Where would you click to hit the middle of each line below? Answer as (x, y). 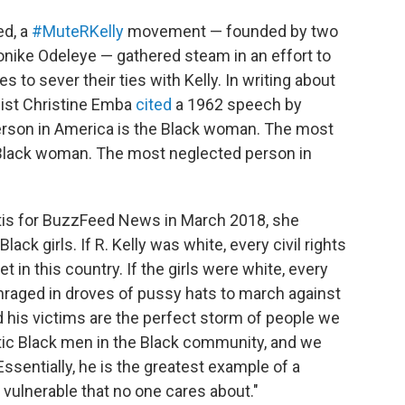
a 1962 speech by (237, 104)
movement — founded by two (231, 31)
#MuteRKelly (78, 31)
